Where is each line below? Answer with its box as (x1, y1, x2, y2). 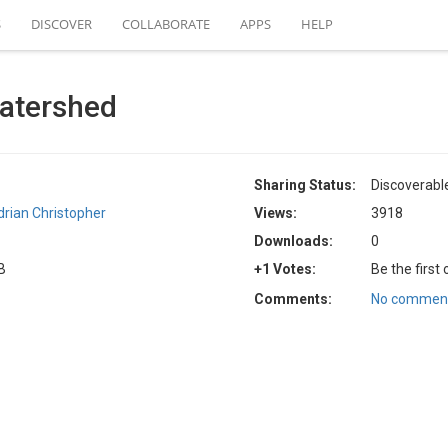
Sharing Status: (254, 177, 356, 193)
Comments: (254, 291, 332, 307)
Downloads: (254, 233, 333, 249)
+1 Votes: (254, 261, 316, 277)
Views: (254, 205, 297, 221)
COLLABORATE (122, 15, 210, 33)
